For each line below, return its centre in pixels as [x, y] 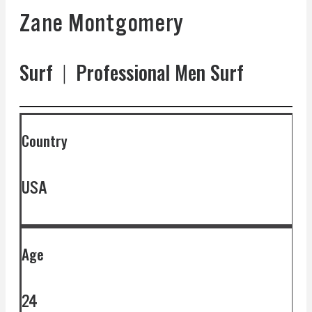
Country [45, 141]
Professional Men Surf [155, 72]
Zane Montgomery [102, 22]
